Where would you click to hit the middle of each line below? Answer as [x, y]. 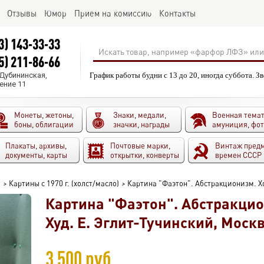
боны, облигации [44, 124]
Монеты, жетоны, [44, 115]
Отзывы [22, 13]
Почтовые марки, [140, 146]
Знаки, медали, [140, 115]
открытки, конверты [145, 155]
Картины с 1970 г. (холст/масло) [64, 183]
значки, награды [141, 124]
